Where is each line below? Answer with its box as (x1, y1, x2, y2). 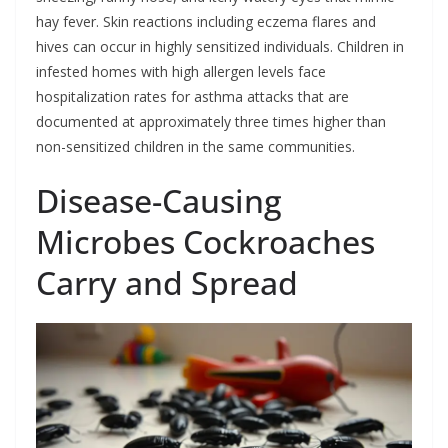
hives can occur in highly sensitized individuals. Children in (36, 36, 404, 56)
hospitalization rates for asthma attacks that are (36, 86, 349, 106)
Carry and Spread (36, 260, 298, 304)
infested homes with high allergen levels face (36, 61, 326, 81)
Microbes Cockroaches (36, 219, 375, 263)
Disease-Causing (36, 178, 282, 222)
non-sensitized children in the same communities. (36, 136, 355, 156)
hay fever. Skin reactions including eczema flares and (36, 11, 376, 31)
